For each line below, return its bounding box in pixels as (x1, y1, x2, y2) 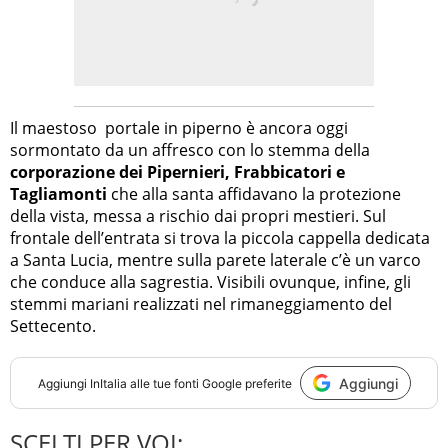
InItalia (89, 375, 127, 391)
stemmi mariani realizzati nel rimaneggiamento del (10, 293, 392, 316)
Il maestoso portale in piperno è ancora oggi (10, 117, 348, 140)
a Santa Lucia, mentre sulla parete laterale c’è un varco (10, 249, 421, 272)
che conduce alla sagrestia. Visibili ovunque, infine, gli (10, 271, 411, 294)
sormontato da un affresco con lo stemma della (10, 139, 370, 162)
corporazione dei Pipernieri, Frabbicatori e (10, 161, 345, 184)
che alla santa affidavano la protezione (107, 183, 401, 206)
